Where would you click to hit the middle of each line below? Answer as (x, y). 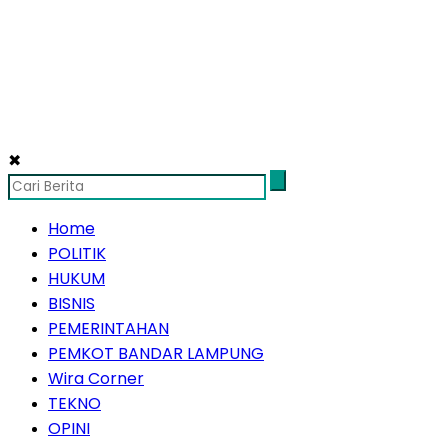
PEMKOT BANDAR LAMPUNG (156, 354)
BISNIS (71, 304)
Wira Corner (96, 379)
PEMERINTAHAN (108, 329)
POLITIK (77, 254)
